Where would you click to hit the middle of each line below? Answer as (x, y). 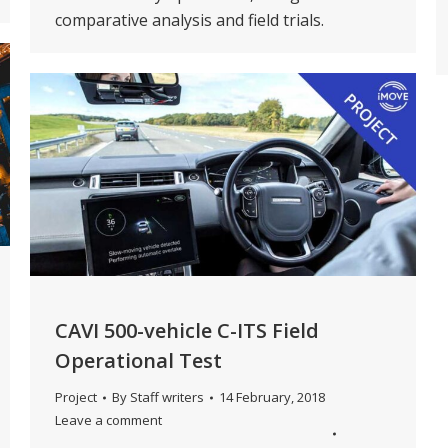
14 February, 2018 (272, 397)
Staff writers (167, 397)
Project (76, 397)
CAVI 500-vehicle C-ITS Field (187, 331)
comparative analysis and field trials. (189, 20)
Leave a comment (108, 420)
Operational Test (138, 361)
